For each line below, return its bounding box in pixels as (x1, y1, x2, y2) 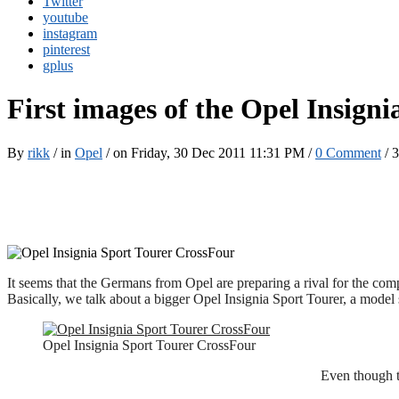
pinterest (43, 42, 90, 57)
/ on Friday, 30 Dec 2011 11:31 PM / (102, 144, 315, 160)
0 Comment (315, 144, 381, 160)
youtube (43, 10, 88, 25)
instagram (43, 26, 97, 41)
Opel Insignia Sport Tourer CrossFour (43, 337, 256, 353)
